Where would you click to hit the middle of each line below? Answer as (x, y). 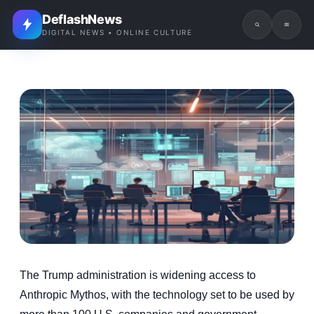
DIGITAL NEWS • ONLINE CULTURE (117, 32)
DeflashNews (82, 19)
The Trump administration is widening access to (138, 275)
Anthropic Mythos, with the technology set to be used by (157, 294)
